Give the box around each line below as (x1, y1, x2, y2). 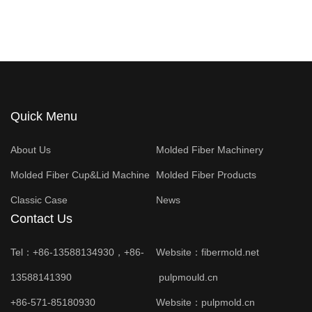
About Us (10, 144, 51, 156)
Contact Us (10, 212, 72, 226)
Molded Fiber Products (156, 169, 256, 181)
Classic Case (10, 194, 68, 206)
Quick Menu (10, 109, 77, 124)
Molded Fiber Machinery (156, 144, 263, 156)
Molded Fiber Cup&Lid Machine (10, 169, 150, 181)
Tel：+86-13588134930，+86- (10, 247, 144, 258)
